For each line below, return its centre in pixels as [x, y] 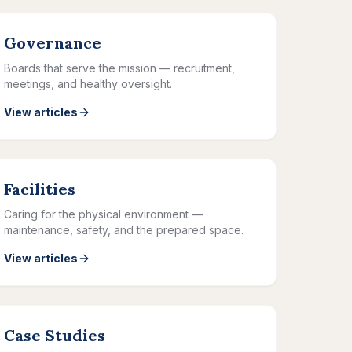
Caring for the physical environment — [103, 214]
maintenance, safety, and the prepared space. [124, 230]
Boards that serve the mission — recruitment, [119, 68]
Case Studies [55, 335]
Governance [53, 43]
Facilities [40, 189]
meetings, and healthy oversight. [88, 84]
